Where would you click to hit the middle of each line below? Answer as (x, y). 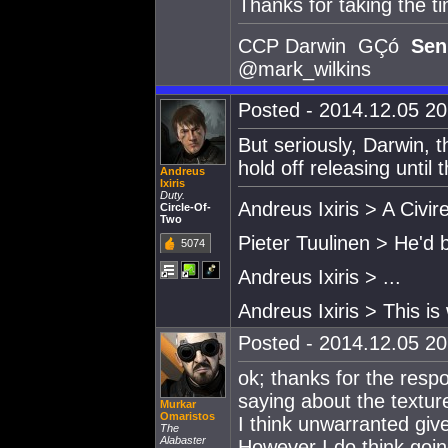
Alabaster (183, 440)
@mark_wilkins (304, 68)
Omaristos (187, 416)
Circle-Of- (185, 207)
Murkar (178, 404)
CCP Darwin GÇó (324, 45)
